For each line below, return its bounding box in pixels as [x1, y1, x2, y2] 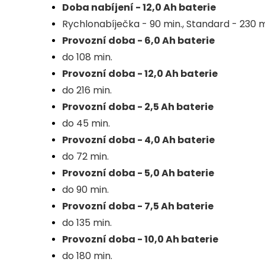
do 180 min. [62, 249, 112, 263]
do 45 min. [62, 117, 110, 131]
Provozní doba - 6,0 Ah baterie [62, 34, 215, 48]
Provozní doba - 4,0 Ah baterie [62, 133, 215, 147]
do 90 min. [62, 183, 109, 197]
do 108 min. [62, 50, 112, 64]
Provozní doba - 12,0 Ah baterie [62, 67, 218, 81]
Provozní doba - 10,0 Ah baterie [62, 232, 218, 247]
